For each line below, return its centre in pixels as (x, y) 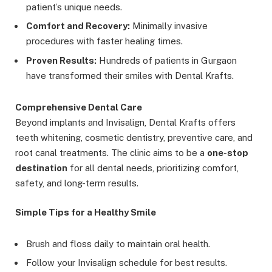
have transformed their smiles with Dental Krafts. (130, 75)
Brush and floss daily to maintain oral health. (118, 243)
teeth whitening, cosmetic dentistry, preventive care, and (134, 137)
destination (41, 168)
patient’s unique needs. (74, 7)
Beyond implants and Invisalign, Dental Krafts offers (125, 122)
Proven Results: (61, 60)
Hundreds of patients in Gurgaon (167, 60)
